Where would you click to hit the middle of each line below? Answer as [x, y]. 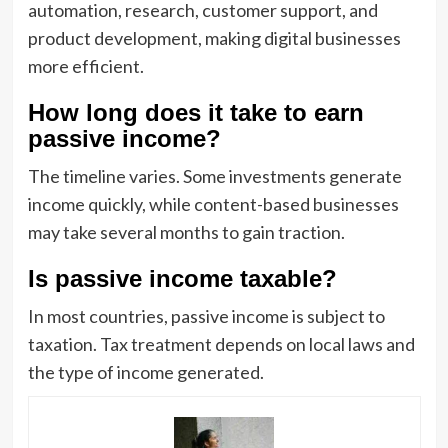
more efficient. [85, 65]
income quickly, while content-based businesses [213, 203]
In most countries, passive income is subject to [206, 315]
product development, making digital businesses [214, 37]
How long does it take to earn [195, 112]
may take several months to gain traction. [186, 231]
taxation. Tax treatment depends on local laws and [221, 343]
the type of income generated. [145, 371]
